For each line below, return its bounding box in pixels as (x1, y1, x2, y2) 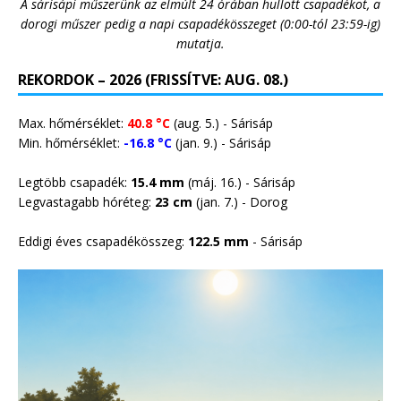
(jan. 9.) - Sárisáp (172, 133, 271, 151)
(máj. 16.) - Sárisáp (184, 173, 295, 191)
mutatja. (176, 34, 225, 52)
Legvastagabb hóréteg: (18, 192, 155, 210)
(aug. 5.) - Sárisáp (170, 114, 273, 132)
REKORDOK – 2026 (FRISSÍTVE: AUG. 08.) (18, 69, 288, 90)
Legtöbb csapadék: (18, 173, 131, 191)
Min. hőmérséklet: (18, 133, 124, 151)
